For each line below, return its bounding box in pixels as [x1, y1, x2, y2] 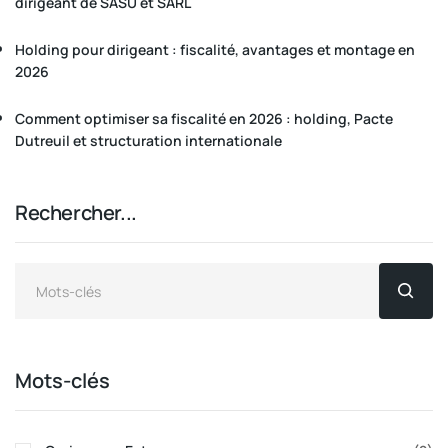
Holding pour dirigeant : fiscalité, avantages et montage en [15, 40, 415, 60]
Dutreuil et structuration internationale [15, 131, 282, 151]
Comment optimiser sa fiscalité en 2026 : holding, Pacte [15, 109, 393, 129]
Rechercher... [15, 199, 137, 227]
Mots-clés [15, 367, 110, 395]
